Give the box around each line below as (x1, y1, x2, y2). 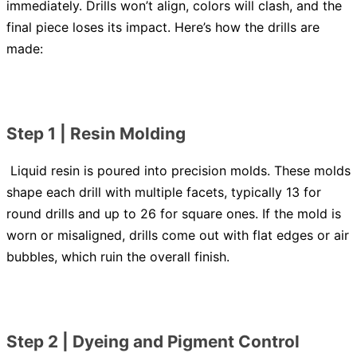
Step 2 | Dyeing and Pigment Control (6, 331, 300, 352)
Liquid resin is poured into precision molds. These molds (6, 163, 351, 179)
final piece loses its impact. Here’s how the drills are (6, 19, 320, 36)
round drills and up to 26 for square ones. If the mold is (6, 206, 341, 222)
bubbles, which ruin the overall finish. (6, 249, 229, 265)
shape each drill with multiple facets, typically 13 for (6, 184, 321, 201)
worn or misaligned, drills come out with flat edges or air (6, 227, 349, 244)
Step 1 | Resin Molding (6, 124, 186, 144)
